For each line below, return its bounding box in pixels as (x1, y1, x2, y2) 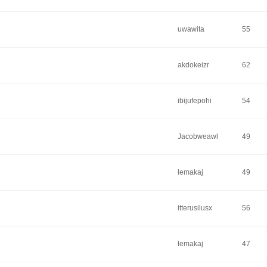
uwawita (178, 25, 204, 33)
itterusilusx (178, 204, 212, 212)
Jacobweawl (178, 132, 218, 141)
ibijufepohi (178, 97, 212, 105)
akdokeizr (178, 61, 209, 69)
